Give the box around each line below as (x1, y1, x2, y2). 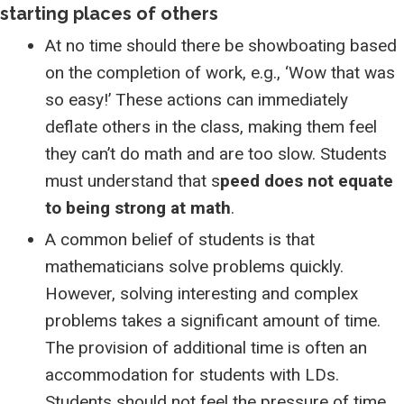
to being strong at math (45, 197, 231, 218)
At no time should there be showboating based (45, 35, 397, 56)
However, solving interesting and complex (45, 283, 358, 304)
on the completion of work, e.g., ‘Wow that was (45, 62, 395, 83)
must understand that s (45, 170, 220, 191)
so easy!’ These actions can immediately (45, 89, 348, 110)
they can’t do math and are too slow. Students (45, 143, 387, 164)
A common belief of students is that (45, 229, 315, 250)
